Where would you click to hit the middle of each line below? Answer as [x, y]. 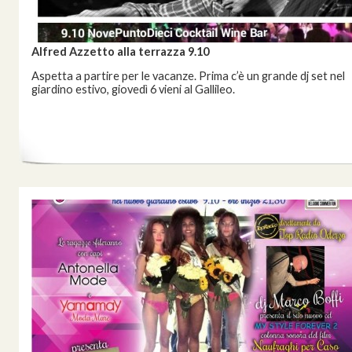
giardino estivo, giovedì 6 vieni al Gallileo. [133, 89]
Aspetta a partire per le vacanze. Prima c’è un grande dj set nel [188, 76]
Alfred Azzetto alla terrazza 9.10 [120, 51]
